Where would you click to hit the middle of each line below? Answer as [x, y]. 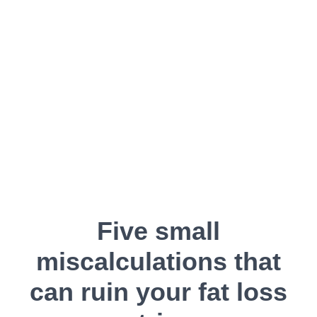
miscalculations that [158, 261]
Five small [158, 231]
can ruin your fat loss [158, 292]
